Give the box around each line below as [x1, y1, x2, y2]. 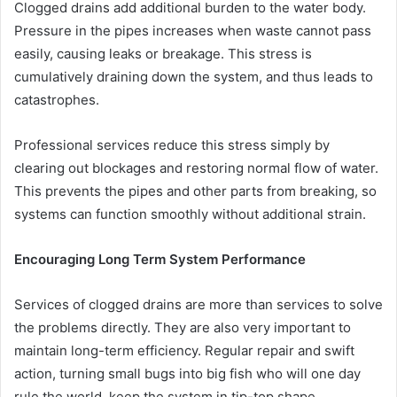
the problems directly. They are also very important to [14, 319, 351, 337]
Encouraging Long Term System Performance [14, 251, 306, 269]
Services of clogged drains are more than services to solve [14, 296, 383, 314]
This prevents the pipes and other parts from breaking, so [14, 183, 377, 200]
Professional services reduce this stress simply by [14, 136, 330, 154]
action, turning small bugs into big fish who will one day [14, 365, 361, 383]
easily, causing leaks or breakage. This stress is [14, 45, 312, 63]
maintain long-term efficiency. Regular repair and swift [14, 342, 354, 360]
